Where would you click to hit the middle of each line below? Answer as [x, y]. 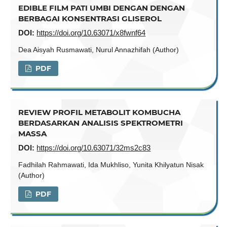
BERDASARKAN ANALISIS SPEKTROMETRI [101, 123]
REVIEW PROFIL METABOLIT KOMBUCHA [100, 112]
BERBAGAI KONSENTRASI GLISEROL [90, 19]
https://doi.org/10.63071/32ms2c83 [94, 147]
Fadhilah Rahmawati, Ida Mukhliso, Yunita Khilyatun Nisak [111, 165]
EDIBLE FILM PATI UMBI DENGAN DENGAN [102, 8]
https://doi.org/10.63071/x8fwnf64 [91, 33]
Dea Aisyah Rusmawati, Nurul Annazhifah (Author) [99, 50]
